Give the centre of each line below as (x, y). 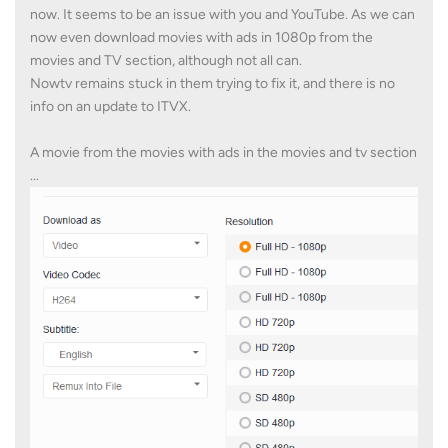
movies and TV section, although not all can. (166, 61)
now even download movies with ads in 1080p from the (201, 38)
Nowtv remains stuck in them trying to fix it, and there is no (212, 84)
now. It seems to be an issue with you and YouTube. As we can (222, 15)
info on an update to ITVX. (110, 107)
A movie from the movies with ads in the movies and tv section (223, 153)
